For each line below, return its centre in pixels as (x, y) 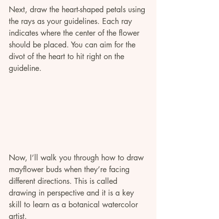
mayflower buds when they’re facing (70, 170)
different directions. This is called (64, 181)
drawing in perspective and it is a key (73, 193)
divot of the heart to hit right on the (68, 56)
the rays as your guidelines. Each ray (72, 21)
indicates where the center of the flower (75, 33)
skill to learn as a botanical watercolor (75, 205)
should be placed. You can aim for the (73, 44)
